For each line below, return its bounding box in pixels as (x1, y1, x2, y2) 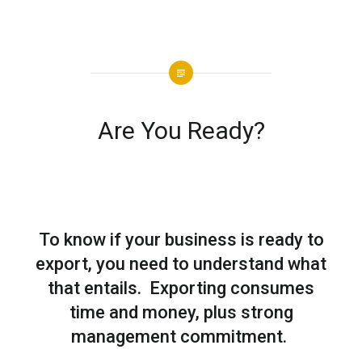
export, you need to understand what (36, 253, 326, 274)
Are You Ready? (97, 116, 265, 145)
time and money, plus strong (69, 301, 293, 322)
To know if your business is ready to (38, 229, 324, 250)
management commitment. (71, 326, 291, 347)
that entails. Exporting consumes (48, 277, 314, 298)
